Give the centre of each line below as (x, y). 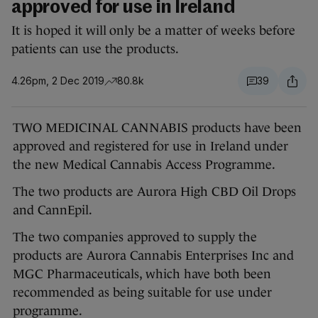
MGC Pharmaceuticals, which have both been (142, 274)
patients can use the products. (95, 49)
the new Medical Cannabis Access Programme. (146, 165)
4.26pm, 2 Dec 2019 (58, 81)
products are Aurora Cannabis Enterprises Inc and (153, 256)
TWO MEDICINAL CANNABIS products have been (157, 128)
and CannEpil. (53, 210)
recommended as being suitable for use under (142, 293)
